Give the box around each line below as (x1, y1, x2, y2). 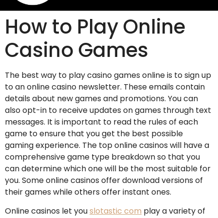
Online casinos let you (5, 205, 90, 217)
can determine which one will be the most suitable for (5, 163, 211, 175)
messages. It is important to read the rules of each (5, 116, 198, 128)
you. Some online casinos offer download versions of (5, 175, 203, 186)
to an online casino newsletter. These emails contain (5, 81, 205, 93)
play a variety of (142, 205, 205, 217)
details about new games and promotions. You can (5, 93, 198, 105)
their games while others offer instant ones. (5, 186, 171, 198)
